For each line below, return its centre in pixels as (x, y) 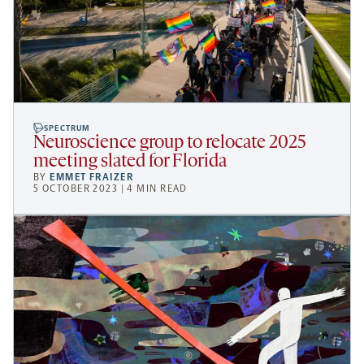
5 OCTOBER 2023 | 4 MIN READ (110, 188)
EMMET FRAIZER (92, 177)
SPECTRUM (67, 128)
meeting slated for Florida (130, 162)
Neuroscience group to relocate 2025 (170, 143)
